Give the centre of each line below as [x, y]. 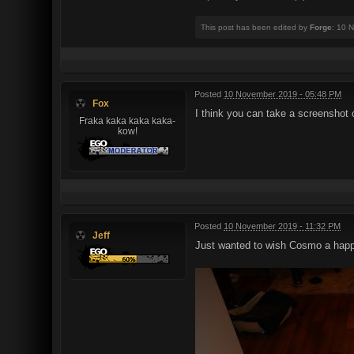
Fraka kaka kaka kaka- [127, 120]
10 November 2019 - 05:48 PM [282, 94]
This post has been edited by [255, 27]
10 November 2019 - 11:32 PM [282, 226]
